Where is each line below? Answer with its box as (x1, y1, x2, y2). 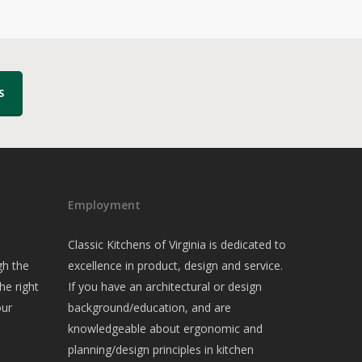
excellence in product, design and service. (68, 258, 284, 273)
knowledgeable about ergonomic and (68, 321, 263, 336)
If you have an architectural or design (68, 279, 263, 294)
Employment (68, 197, 141, 213)
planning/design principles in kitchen (68, 342, 255, 357)
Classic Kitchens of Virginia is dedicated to (68, 237, 287, 252)
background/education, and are (68, 300, 232, 315)
